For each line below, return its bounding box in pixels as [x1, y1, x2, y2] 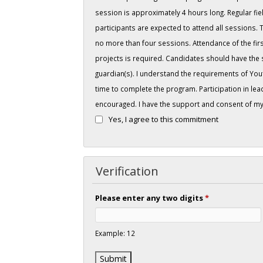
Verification [95, 163, 159, 179]
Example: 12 [95, 228, 136, 238]
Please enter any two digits [95, 192, 205, 203]
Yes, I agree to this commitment [109, 113, 219, 124]
